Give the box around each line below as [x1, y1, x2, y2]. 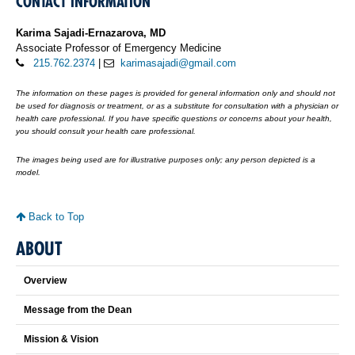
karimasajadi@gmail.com [120, 56, 236, 69]
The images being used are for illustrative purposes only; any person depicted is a [16, 155, 315, 164]
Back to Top [25, 210, 84, 223]
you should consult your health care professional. [16, 126, 196, 136]
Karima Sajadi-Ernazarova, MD [16, 26, 166, 39]
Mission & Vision [24, 333, 98, 345]
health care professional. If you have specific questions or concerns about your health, [16, 113, 332, 123]
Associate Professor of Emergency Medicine [16, 41, 221, 54]
